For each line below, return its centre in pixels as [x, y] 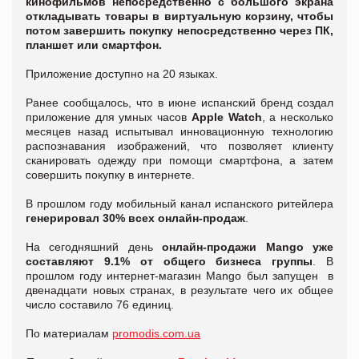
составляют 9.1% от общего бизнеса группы [169, 261]
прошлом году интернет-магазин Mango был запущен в [179, 275]
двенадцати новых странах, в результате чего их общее [179, 290]
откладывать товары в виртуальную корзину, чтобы [179, 16]
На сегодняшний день [94, 246]
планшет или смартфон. [94, 44]
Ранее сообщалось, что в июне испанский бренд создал [179, 102]
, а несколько [298, 117]
